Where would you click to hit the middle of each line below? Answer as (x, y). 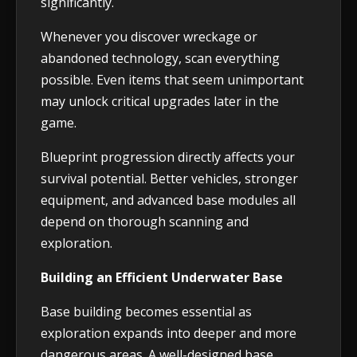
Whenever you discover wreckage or (149, 36)
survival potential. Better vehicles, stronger (169, 178)
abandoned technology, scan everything (160, 58)
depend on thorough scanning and (145, 221)
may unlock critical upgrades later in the (160, 101)
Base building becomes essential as (146, 311)
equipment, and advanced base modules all (168, 200)
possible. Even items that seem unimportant (172, 79)
